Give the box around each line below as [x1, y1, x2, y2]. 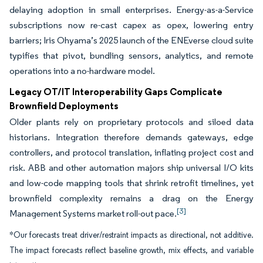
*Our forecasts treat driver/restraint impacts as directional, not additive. [9, 230, 254, 241]
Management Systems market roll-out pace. [9, 208, 177, 220]
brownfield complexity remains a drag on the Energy [9, 193, 254, 204]
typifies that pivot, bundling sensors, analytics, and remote [9, 50, 254, 62]
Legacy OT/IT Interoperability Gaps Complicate [9, 86, 222, 98]
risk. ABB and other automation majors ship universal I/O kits [9, 162, 254, 174]
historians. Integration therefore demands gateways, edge [9, 131, 254, 143]
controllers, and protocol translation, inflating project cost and [9, 147, 254, 159]
